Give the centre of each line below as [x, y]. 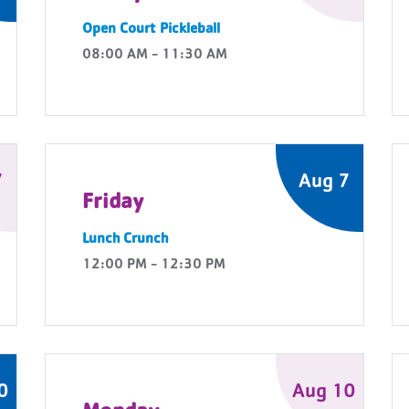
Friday [113, 204]
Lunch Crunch [125, 240]
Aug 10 [324, 393]
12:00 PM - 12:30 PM [154, 266]
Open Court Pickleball [151, 30]
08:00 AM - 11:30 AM [155, 56]
